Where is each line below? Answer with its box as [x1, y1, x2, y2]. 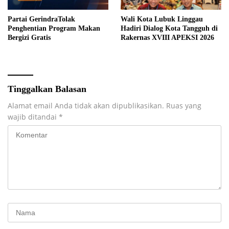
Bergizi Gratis [8, 33, 51, 41]
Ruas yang [166, 100, 201, 110]
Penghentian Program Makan [8, 24, 100, 32]
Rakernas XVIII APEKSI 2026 [121, 33, 214, 41]
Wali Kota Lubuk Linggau [121, 15, 203, 23]
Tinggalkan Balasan [8, 83, 86, 94]
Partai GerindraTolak [8, 15, 75, 23]
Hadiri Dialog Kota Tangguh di [121, 24, 218, 32]
